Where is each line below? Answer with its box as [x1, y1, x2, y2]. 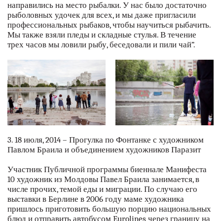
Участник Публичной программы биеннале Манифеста [7, 164, 207, 174]
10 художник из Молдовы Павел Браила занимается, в [7, 174, 199, 184]
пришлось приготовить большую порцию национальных [7, 204, 211, 214]
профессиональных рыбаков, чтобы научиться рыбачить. [7, 20, 211, 30]
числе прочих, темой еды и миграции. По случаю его [7, 184, 197, 194]
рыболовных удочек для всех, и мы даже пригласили [7, 10, 196, 20]
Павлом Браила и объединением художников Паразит [7, 145, 201, 154]
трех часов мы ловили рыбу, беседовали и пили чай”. [7, 40, 197, 50]
